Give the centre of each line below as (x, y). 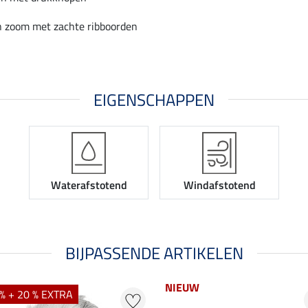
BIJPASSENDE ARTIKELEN (154, 253)
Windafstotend (219, 185)
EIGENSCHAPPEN (154, 99)
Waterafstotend (89, 185)
